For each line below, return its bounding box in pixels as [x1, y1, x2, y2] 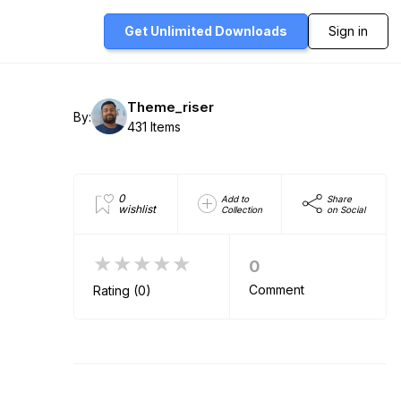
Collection [220, 203, 262, 215]
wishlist [118, 201, 157, 216]
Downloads [215, 23, 287, 38]
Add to [220, 192, 249, 204]
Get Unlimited [124, 23, 215, 38]
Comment [249, 281, 304, 297]
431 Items [127, 118, 181, 134]
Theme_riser [127, 98, 214, 115]
